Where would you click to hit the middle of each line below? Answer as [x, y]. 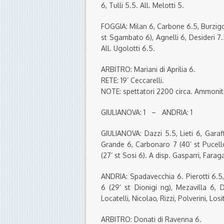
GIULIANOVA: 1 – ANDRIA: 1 [147, 112]
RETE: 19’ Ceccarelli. [132, 80]
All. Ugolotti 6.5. [128, 48]
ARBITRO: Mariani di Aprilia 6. [148, 69]
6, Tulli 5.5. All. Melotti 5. [142, 5]
